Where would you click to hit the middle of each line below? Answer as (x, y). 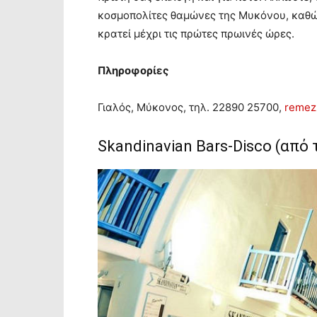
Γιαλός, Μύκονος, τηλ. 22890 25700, (191, 107)
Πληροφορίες (133, 70)
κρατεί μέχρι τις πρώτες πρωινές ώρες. (196, 34)
